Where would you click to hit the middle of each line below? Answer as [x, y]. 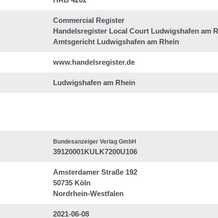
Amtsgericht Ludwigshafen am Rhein [116, 42]
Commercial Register [89, 20]
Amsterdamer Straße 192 [95, 172]
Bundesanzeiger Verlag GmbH [95, 142]
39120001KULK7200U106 [95, 152]
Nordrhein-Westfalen [88, 193]
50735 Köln [72, 183]
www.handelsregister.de [94, 62]
